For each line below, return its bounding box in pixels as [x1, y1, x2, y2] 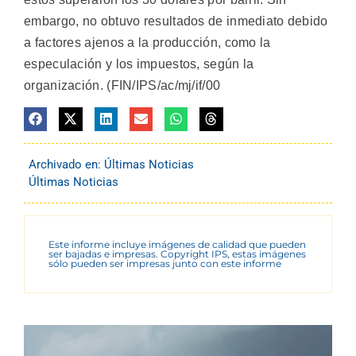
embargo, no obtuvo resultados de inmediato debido [24, 14, 328, 28]
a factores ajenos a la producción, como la [24, 35, 271, 49]
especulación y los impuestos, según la [24, 56, 254, 71]
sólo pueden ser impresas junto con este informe [48, 257, 281, 269]
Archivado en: [29, 157, 104, 172]
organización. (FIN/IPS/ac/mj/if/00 [24, 78, 221, 92]
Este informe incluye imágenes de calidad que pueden [48, 238, 306, 250]
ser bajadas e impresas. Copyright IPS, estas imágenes [48, 247, 306, 260]
